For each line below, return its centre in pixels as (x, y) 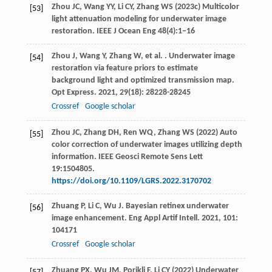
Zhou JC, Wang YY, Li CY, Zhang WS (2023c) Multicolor (145, 7)
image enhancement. (90, 219)
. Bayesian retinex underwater (175, 206)
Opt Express (73, 93)
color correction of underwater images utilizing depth (147, 145)
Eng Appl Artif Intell (163, 219)
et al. (154, 56)
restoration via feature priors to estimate (124, 69)
